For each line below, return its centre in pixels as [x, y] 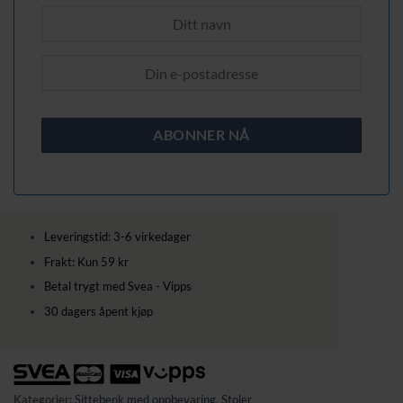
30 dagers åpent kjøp [98, 311]
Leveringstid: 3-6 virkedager [118, 236]
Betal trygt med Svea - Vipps [117, 287]
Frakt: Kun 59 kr [86, 261]
